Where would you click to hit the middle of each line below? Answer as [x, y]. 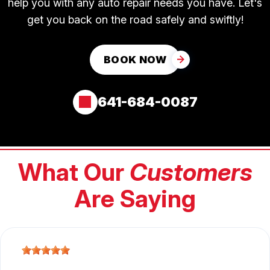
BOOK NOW [135, 59]
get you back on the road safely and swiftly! [135, 19]
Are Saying [135, 198]
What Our [74, 172]
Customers [191, 172]
